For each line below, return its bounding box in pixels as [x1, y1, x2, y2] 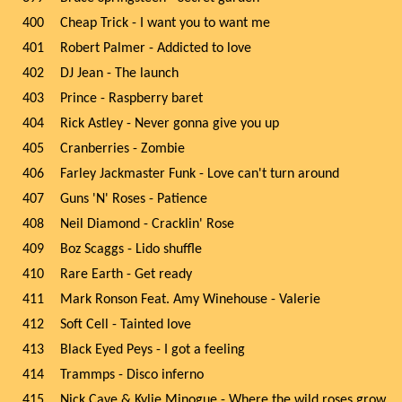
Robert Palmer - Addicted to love [60, 41, 251, 56]
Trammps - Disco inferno [60, 368, 204, 382]
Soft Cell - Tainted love [60, 318, 191, 332]
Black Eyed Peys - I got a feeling [60, 343, 245, 357]
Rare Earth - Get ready [60, 267, 192, 282]
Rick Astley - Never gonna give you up [60, 117, 279, 131]
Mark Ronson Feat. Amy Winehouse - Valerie [60, 293, 320, 307]
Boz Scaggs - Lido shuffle [60, 242, 202, 257]
